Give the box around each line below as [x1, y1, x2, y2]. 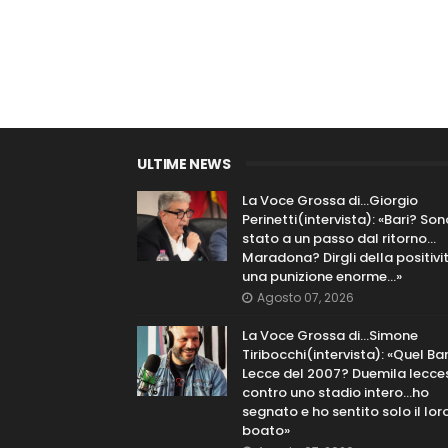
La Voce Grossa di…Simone [242, 326, 418, 345]
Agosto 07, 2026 [257, 289, 354, 306]
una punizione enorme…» [242, 267, 402, 286]
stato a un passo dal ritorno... [242, 229, 436, 248]
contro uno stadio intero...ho [242, 383, 429, 402]
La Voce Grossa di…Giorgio [242, 191, 418, 210]
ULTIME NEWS [137, 154, 231, 174]
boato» [242, 421, 290, 440]
